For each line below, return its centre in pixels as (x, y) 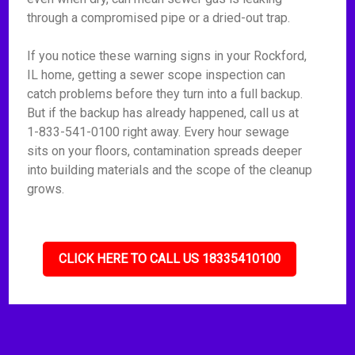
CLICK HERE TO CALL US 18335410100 (170, 259)
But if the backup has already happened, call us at (163, 113)
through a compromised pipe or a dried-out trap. (159, 18)
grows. (46, 189)
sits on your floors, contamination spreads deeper (165, 151)
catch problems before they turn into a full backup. (165, 94)
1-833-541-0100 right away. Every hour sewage (158, 132)
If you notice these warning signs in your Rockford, (167, 56)
